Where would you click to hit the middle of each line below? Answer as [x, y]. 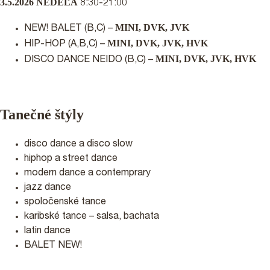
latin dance [47, 231]
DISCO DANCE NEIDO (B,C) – [90, 60]
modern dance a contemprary [87, 173]
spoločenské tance [65, 202]
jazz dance [48, 188]
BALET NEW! [53, 246]
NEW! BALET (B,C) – [70, 29]
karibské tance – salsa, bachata [92, 217]
